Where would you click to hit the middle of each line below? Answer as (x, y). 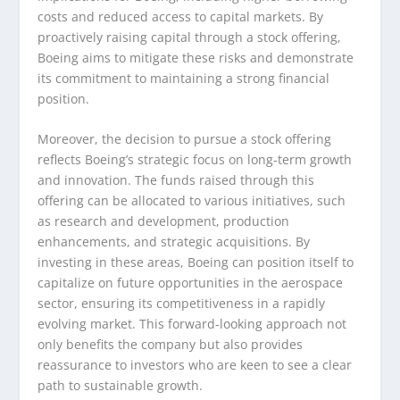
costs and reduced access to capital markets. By (181, 16)
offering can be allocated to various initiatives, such (192, 200)
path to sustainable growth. (121, 385)
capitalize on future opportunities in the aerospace (191, 282)
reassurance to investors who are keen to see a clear (195, 364)
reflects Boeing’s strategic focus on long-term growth (195, 159)
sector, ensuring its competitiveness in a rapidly (182, 303)
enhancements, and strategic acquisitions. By (174, 241)
